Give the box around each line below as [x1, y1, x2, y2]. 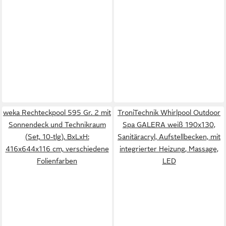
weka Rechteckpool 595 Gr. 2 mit [3, 108, 111, 117]
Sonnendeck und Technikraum [8, 121, 106, 129]
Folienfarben [37, 157, 77, 165]
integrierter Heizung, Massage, [120, 145, 218, 153]
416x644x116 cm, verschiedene [5, 145, 109, 153]
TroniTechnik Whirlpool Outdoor [118, 108, 220, 117]
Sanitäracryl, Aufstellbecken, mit [118, 133, 220, 141]
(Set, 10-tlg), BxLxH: [25, 133, 89, 141]
